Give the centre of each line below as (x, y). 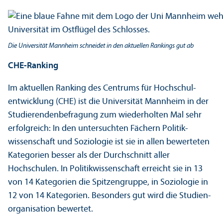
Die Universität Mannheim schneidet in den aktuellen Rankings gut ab (101, 46)
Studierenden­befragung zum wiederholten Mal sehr (105, 115)
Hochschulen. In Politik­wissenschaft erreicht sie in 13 (105, 169)
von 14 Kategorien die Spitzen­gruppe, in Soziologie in (108, 183)
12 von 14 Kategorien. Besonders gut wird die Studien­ (110, 196)
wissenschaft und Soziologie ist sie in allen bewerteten (109, 142)
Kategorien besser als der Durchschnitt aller (89, 156)
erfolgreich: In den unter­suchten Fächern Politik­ (98, 129)
